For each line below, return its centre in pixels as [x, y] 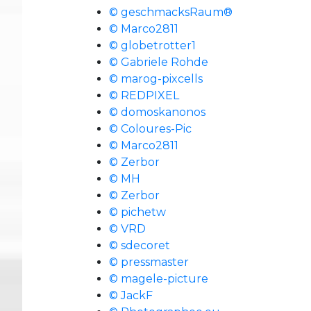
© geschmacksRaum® [171, 12]
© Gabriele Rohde [159, 62]
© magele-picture [159, 279]
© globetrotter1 [152, 45]
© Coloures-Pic [150, 129]
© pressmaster [149, 262]
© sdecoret [140, 245]
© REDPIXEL [144, 95]
